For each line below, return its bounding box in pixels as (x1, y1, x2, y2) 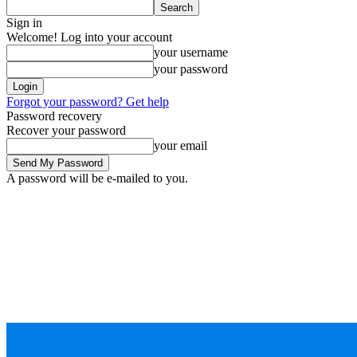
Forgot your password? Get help (6, 95, 169, 108)
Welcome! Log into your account (6, 30, 172, 44)
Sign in (6, 16, 42, 29)
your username (154, 45, 228, 59)
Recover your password (6, 124, 126, 137)
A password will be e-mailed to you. (6, 171, 188, 185)
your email (154, 139, 207, 152)
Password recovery (6, 109, 102, 123)
